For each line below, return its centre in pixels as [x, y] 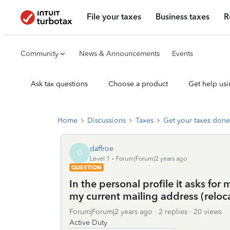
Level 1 [100, 158]
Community [40, 54]
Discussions [107, 120]
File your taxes [114, 17]
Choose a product [138, 84]
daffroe [102, 148]
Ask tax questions [59, 84]
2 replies [173, 212]
